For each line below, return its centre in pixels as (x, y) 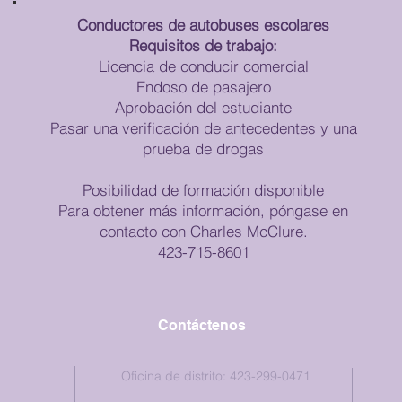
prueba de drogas (203, 149)
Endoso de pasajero (203, 87)
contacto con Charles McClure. (203, 231)
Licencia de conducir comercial (203, 66)
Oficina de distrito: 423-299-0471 (216, 376)
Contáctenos (201, 325)
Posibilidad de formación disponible (203, 190)
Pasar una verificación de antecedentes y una (203, 128)
